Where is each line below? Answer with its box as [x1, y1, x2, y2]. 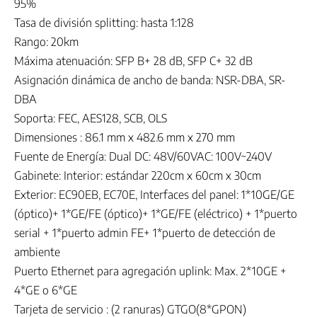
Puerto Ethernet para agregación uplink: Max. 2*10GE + [14, 264, 287, 279]
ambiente [14, 245, 60, 260]
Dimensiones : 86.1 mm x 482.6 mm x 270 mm [14, 130, 235, 145]
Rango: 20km [14, 35, 79, 50]
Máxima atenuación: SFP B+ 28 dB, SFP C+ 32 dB [14, 54, 253, 69]
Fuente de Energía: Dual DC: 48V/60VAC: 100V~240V [14, 149, 272, 164]
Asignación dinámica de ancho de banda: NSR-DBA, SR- [14, 73, 286, 88]
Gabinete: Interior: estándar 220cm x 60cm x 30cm [14, 168, 261, 183]
